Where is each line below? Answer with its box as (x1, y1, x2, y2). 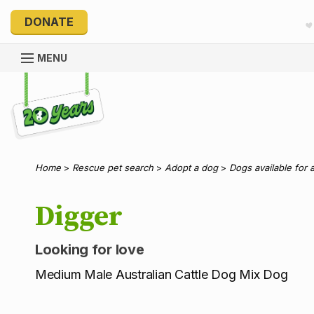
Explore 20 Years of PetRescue (10, 70, 177, 85)
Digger (35, 198, 123, 234)
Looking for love (35, 240, 144, 258)
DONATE (25, 14, 74, 29)
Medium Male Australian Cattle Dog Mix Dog (35, 266, 288, 282)
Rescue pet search (72, 161, 153, 173)
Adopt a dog (165, 161, 218, 173)
